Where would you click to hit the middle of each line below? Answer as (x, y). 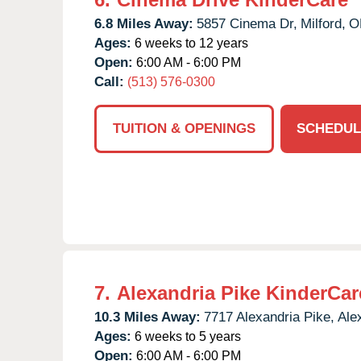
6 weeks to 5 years (186, 336)
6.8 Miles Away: (144, 23)
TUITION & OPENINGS (184, 128)
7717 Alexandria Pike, (269, 317)
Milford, (323, 23)
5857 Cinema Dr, (247, 23)
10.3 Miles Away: (147, 317)
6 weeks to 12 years (190, 43)
